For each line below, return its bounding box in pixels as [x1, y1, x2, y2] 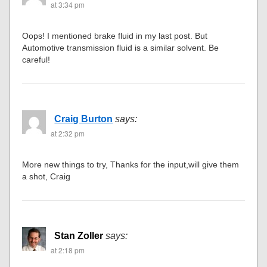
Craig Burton [54, 114, 113, 124]
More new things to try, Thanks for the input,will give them [22, 160, 240, 169]
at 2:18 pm [51, 245, 85, 255]
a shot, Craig [22, 172, 71, 181]
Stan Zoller [54, 231, 104, 241]
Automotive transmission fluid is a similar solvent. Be [22, 43, 219, 52]
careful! [22, 55, 51, 64]
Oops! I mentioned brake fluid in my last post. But [22, 31, 208, 41]
